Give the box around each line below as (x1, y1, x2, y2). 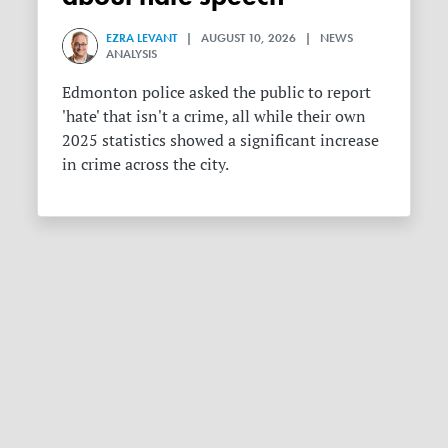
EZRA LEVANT (106, 29, 178, 46)
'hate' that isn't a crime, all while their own (62, 105, 367, 126)
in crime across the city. (62, 153, 230, 174)
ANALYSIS (106, 45, 158, 62)
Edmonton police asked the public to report (62, 81, 372, 102)
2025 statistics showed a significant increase (62, 129, 380, 150)
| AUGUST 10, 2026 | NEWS (177, 29, 354, 46)
